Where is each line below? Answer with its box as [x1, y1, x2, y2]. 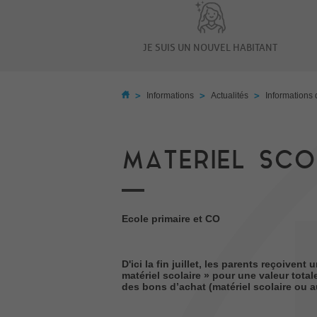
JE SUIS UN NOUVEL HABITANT [143, 41, 277, 54]
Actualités [211, 90, 248, 100]
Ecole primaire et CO [122, 212, 220, 224]
